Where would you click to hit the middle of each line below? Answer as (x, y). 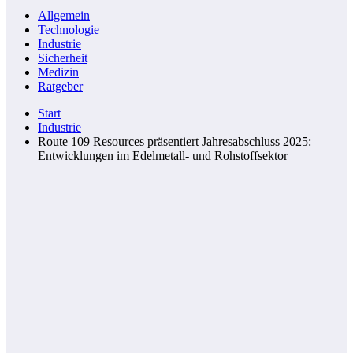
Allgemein (64, 15)
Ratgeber (60, 86)
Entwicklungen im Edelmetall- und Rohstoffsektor (163, 156)
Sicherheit (63, 58)
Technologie (69, 30)
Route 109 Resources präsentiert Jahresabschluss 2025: (175, 141)
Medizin (58, 72)
